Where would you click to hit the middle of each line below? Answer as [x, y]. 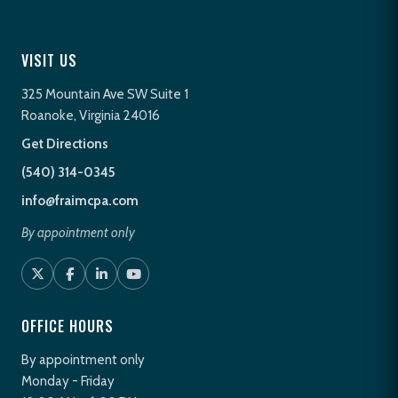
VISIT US [49, 61]
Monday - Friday [68, 382]
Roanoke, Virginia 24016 [91, 116]
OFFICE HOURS [68, 326]
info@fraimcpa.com [80, 201]
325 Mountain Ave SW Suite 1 [105, 95]
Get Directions [65, 144]
